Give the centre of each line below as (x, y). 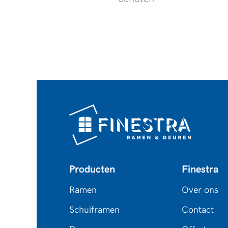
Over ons (200, 190)
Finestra (200, 169)
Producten (92, 169)
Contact (197, 210)
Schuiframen (94, 210)
